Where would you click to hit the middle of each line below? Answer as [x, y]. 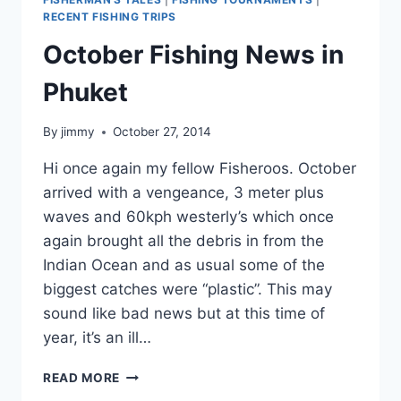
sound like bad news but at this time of [184, 314]
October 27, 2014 [162, 132]
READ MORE [82, 378]
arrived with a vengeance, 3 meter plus [183, 193]
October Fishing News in [193, 54]
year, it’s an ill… [97, 338]
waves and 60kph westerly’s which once [188, 217]
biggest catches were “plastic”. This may [188, 290]
